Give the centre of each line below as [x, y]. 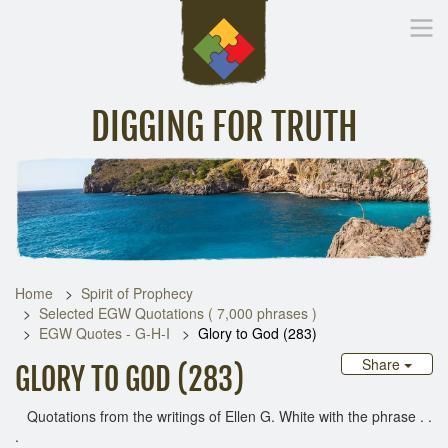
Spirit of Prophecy [137, 292]
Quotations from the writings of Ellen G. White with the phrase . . [223, 415]
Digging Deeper [303, 176]
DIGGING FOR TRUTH [224, 127]
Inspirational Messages [158, 176]
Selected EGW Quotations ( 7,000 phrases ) [178, 312]
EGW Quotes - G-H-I [104, 332]
